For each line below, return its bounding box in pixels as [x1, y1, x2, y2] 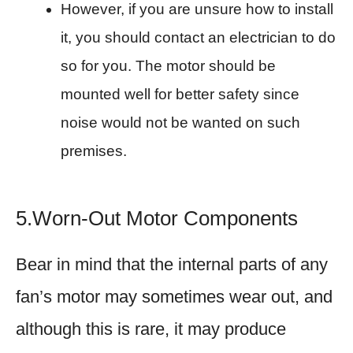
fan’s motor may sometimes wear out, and [16, 286, 333, 307]
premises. [61, 142, 127, 159]
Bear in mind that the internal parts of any [16, 254, 328, 274]
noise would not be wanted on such [61, 113, 300, 131]
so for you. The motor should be [61, 57, 276, 74]
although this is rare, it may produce [16, 318, 286, 339]
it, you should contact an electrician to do [61, 28, 336, 46]
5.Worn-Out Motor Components [16, 206, 298, 230]
